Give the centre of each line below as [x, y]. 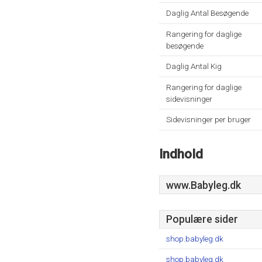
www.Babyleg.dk [204, 185]
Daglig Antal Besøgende [207, 13]
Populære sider [202, 219]
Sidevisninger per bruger [208, 119]
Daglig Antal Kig [194, 66]
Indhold [181, 154]
